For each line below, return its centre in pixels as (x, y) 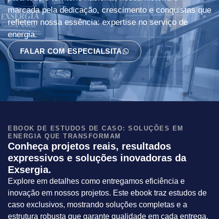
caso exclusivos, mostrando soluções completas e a (98, 205)
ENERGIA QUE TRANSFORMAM (65, 136)
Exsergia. (30, 170)
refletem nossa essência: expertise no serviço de (98, 22)
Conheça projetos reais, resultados (89, 146)
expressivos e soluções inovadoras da (97, 158)
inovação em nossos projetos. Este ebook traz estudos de (107, 193)
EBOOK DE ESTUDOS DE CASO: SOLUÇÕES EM (96, 128)
